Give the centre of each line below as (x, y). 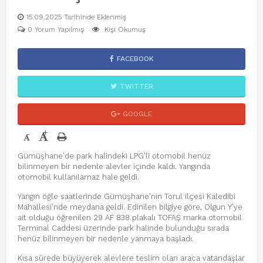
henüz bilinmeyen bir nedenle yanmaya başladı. (106, 239)
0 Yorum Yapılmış (56, 29)
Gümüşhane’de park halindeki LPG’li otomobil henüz (114, 156)
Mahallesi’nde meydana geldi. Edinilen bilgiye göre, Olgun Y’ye (130, 207)
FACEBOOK (135, 59)
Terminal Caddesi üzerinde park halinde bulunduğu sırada (123, 228)
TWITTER (136, 86)
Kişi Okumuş (124, 29)
